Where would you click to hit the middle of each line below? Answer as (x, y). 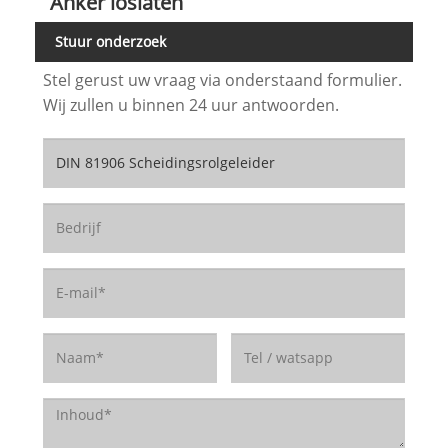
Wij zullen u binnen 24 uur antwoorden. (190, 104)
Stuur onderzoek (110, 41)
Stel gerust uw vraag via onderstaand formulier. (222, 79)
